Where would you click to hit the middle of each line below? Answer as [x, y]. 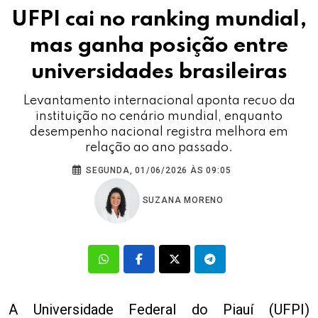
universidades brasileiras [159, 72]
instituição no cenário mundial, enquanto [159, 116]
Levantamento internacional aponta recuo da [159, 101]
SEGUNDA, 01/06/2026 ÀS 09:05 [157, 170]
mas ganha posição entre [159, 46]
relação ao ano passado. [159, 148]
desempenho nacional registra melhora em [159, 132]
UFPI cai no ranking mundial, [159, 20]
